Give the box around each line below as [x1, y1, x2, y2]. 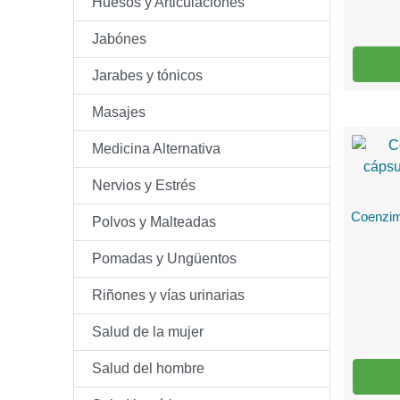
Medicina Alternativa [92, 141, 221, 156]
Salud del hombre [92, 361, 204, 376]
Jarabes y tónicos [92, 68, 203, 83]
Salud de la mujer [92, 324, 204, 339]
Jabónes [92, 31, 146, 46]
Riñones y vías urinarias [92, 287, 245, 303]
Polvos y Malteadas [92, 214, 216, 229]
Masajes [92, 104, 146, 120]
